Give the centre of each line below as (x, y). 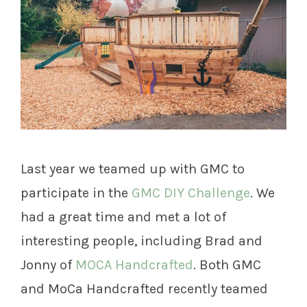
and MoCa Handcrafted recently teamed (144, 289)
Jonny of (48, 265)
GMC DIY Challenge (189, 193)
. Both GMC (227, 265)
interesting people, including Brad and (142, 241)
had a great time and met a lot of (123, 217)
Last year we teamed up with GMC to (133, 169)
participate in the (74, 193)
